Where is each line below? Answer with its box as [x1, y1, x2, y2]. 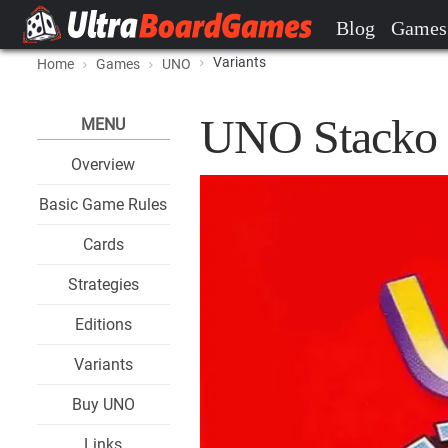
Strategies [67, 275, 139, 294]
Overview [71, 155, 136, 174]
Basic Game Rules [39, 195, 168, 214]
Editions [74, 315, 132, 334]
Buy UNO [71, 395, 135, 414]
